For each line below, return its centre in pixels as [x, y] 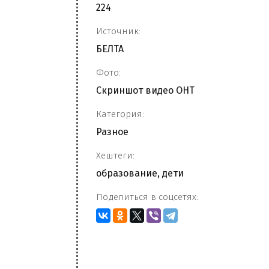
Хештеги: [115, 156]
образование [127, 173]
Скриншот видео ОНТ [145, 90]
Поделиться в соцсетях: [147, 197]
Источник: [118, 31]
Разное [112, 132]
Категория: [120, 114]
